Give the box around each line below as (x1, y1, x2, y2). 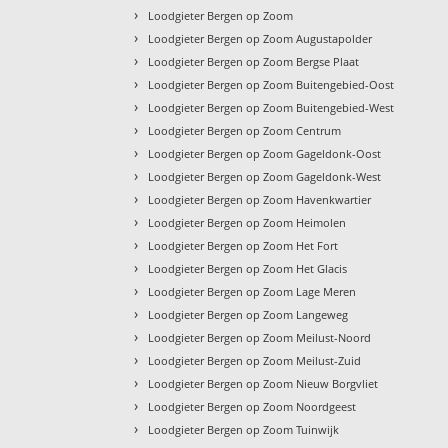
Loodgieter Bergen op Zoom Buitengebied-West (148, 100, 395, 116)
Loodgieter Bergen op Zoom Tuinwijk (148, 422, 340, 438)
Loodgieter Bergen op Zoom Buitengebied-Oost (148, 77, 395, 93)
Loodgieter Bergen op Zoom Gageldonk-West (148, 169, 382, 185)
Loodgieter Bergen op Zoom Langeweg (148, 307, 349, 323)
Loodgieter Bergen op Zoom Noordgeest (148, 399, 357, 415)
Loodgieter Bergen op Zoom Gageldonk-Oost (148, 146, 382, 162)
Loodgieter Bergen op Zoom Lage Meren (148, 284, 357, 300)
